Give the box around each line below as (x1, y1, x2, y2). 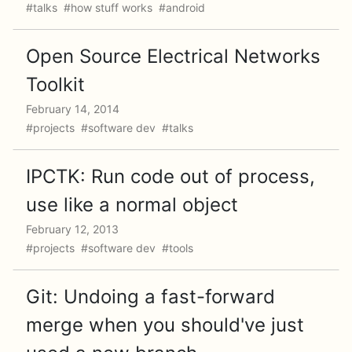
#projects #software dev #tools (26, 241, 196, 255)
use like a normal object (26, 193, 238, 216)
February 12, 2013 (26, 222, 119, 236)
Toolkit (26, 73, 85, 96)
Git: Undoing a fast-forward (26, 285, 275, 308)
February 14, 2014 (26, 102, 119, 115)
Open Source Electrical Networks (26, 45, 321, 68)
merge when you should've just (26, 313, 304, 336)
